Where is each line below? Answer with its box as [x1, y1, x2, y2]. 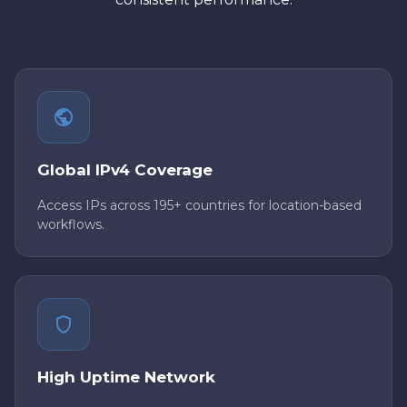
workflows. [37, 216, 104, 233]
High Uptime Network [37, 368, 215, 387]
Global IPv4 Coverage [37, 161, 213, 180]
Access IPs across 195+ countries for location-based [37, 197, 362, 214]
